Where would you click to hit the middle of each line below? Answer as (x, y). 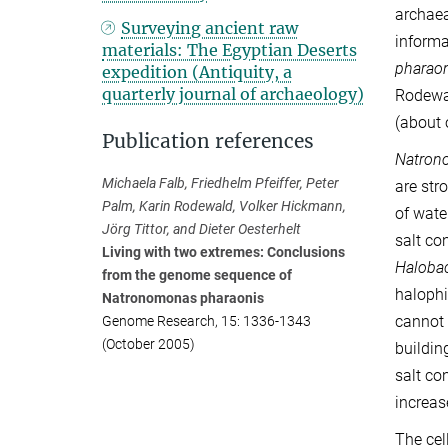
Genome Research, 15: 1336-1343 (206, 321)
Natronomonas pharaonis (183, 298)
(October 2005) (148, 344)
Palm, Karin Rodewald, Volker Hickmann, (224, 206)
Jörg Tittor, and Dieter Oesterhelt (201, 229)
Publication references (208, 141)
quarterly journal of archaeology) (233, 94)
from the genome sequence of (197, 275)
